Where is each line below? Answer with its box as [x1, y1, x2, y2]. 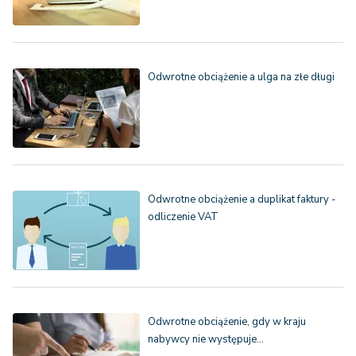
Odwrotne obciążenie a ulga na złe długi [148, 70, 335, 85]
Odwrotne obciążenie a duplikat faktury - [148, 192, 336, 207]
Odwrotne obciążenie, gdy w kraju [148, 315, 306, 330]
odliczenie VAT [148, 210, 219, 225]
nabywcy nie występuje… [148, 332, 264, 347]
